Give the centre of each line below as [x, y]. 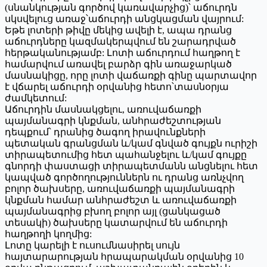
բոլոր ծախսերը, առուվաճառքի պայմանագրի [120, 188]
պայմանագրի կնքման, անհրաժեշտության [113, 120]
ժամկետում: [36, 98]
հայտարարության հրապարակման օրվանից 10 [124, 256]
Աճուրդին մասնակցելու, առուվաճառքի [103, 109]
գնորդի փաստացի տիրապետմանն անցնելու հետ [131, 166]
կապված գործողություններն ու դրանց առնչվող [124, 177]
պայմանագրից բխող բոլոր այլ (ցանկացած [113, 211]
